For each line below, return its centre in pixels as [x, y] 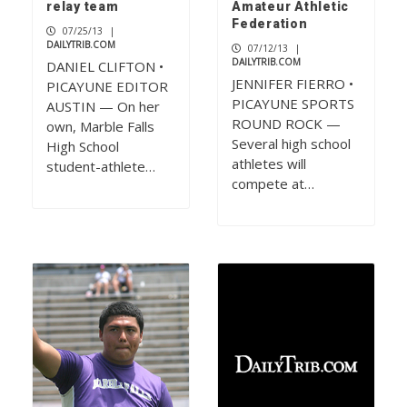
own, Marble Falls [100, 127]
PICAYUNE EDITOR [107, 87]
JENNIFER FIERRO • [293, 84]
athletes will [269, 164]
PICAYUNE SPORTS [293, 104]
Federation [270, 24]
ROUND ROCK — [286, 124]
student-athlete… [101, 167]
